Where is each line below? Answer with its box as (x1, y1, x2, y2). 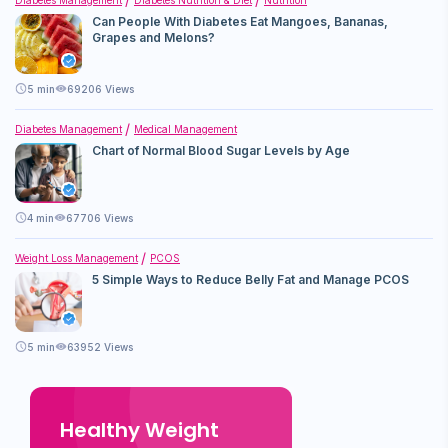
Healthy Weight (60, 415, 219, 444)
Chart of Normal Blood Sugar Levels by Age (92, 142, 350, 158)
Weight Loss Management (15, 251, 138, 264)
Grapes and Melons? (92, 29, 215, 45)
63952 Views (67, 340, 133, 353)
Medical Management (134, 122, 237, 135)
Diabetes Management (15, 122, 122, 135)
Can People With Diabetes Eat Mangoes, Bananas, (92, 13, 388, 29)
